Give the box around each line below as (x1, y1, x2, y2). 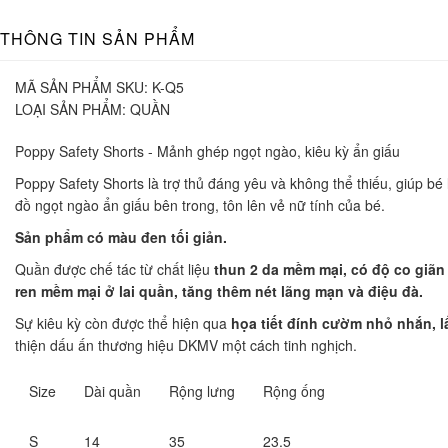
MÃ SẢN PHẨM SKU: (15, 76, 148, 97)
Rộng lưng (169, 380, 235, 401)
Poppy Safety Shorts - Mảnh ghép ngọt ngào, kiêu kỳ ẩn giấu (15, 140, 400, 161)
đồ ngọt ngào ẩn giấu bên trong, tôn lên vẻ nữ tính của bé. (15, 194, 385, 215)
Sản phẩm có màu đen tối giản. (15, 226, 227, 247)
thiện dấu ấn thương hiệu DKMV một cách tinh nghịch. (15, 334, 357, 355)
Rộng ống (263, 380, 325, 401)
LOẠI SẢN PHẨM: (15, 98, 126, 119)
